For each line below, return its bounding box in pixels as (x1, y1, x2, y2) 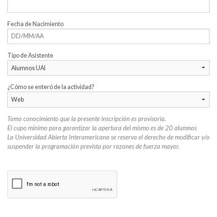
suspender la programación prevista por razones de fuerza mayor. (7, 142, 180, 150)
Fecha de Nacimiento (7, 20, 63, 28)
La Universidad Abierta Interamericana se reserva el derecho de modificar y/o (7, 133, 210, 141)
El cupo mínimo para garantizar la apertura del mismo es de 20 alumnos (7, 124, 197, 132)
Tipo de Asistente (7, 51, 53, 59)
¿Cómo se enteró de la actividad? (7, 83, 94, 91)
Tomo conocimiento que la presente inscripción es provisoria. (7, 114, 166, 123)
